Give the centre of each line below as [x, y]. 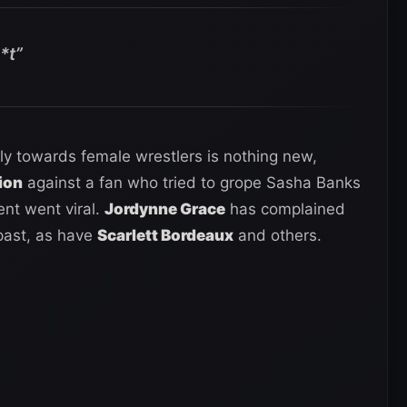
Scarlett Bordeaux [165, 235]
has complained [285, 208]
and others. [278, 235]
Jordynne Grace [165, 208]
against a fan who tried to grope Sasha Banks [192, 182]
